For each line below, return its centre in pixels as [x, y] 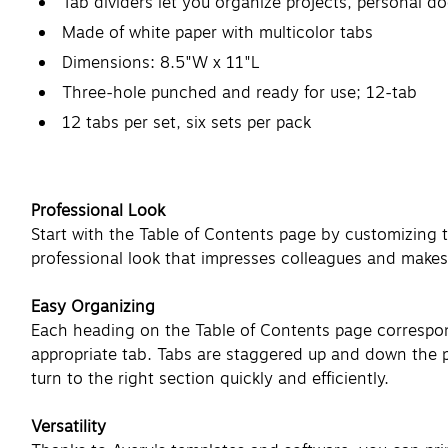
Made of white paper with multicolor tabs [217, 32]
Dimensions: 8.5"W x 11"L [161, 62]
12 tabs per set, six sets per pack [186, 122]
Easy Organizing [93, 306]
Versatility [68, 426]
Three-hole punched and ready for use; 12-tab [239, 92]
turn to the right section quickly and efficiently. [210, 378]
